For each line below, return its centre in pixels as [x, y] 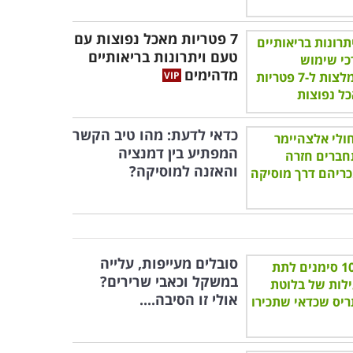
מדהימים [211, 75]
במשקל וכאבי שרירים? [169, 281]
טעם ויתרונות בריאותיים [163, 57]
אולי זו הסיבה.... [189, 299]
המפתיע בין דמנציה [178, 153]
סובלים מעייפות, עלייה [169, 263]
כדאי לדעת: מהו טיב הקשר [155, 135]
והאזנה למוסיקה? [184, 171]
